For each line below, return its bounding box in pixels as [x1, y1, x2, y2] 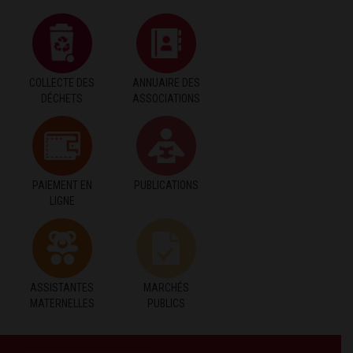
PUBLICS [147, 296, 186, 310]
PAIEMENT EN [32, 178, 92, 191]
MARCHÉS [143, 281, 190, 294]
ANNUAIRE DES [132, 76, 201, 89]
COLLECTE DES [29, 76, 95, 89]
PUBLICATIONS [134, 178, 199, 191]
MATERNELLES [29, 296, 95, 310]
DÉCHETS [41, 91, 84, 105]
